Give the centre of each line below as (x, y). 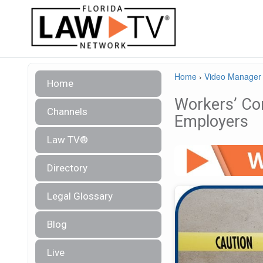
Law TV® (68, 140)
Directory (67, 168)
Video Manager (233, 76)
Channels (67, 112)
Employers (211, 122)
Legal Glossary (80, 196)
